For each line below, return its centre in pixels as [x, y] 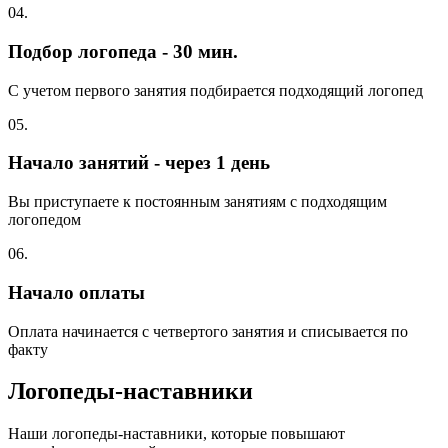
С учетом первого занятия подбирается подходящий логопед [215, 90]
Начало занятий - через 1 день [139, 163]
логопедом [44, 220]
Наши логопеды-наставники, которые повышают [176, 434]
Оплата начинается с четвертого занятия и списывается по [208, 331]
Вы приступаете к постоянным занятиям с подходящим [197, 202]
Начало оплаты [76, 292]
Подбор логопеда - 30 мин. [123, 51]
